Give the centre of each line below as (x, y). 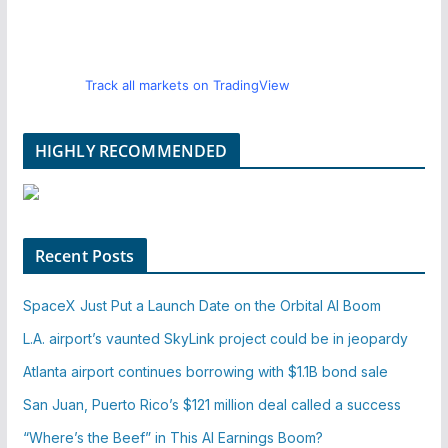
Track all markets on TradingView (188, 84)
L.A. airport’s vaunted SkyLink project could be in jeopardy (215, 338)
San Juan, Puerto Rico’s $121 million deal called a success (211, 404)
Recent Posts (84, 255)
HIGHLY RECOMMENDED (131, 150)
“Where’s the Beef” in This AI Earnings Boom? (172, 437)
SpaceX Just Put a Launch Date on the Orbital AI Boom (201, 305)
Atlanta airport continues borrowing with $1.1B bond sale (205, 371)
